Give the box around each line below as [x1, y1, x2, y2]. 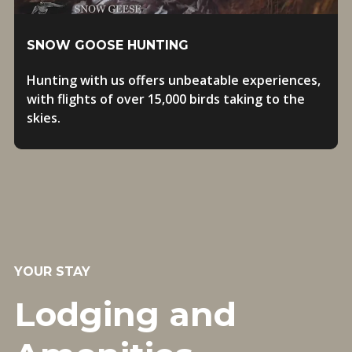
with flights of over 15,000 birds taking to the [26, 90, 305, 108]
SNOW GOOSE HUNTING [26, 38, 189, 53]
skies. [26, 109, 60, 126]
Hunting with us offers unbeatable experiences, [26, 71, 321, 89]
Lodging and [13, 294, 236, 335]
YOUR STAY [13, 264, 90, 279]
